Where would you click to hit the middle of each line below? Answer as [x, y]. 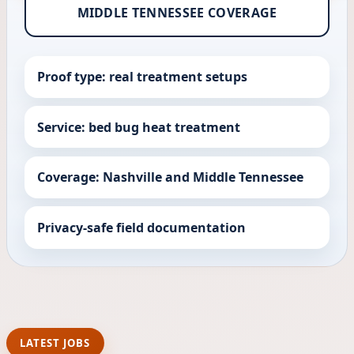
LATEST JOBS [55, 343]
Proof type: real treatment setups [143, 77]
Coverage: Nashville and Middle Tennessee [171, 177]
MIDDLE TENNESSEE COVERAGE [177, 12]
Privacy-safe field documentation [142, 228]
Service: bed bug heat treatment [139, 127]
